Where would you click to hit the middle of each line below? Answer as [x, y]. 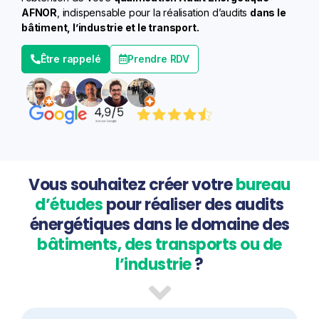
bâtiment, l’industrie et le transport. [110, 27]
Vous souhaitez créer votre [132, 184]
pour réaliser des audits [193, 204]
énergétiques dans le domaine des [159, 224]
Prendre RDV [159, 58]
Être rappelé [70, 58]
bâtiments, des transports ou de [159, 244]
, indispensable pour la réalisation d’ [139, 12]
